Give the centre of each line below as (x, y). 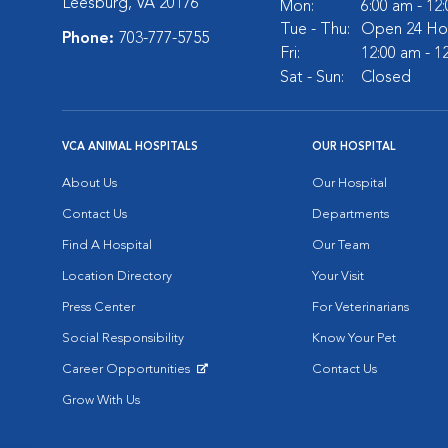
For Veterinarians (360, 307)
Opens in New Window (129, 384)
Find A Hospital (107, 245)
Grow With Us (101, 400)
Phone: (90, 39)
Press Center (98, 307)
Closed (386, 78)
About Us (89, 183)
